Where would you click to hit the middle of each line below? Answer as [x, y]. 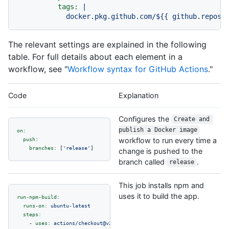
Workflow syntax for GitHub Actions [138, 69]
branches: [43, 147]
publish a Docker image [158, 130]
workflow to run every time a [168, 140]
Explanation [139, 95]
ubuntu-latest [71, 205]
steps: [32, 214]
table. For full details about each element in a [95, 56]
